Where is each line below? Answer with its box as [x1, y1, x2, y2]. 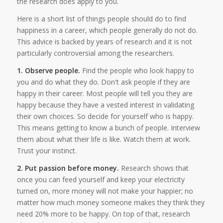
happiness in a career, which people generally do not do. [16, 25, 198, 35]
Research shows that [118, 163, 189, 173]
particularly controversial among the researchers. [16, 48, 174, 58]
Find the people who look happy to [80, 65, 194, 75]
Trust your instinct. [16, 145, 77, 155]
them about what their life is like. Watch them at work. [16, 134, 191, 144]
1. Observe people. [16, 65, 80, 75]
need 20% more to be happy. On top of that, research [16, 209, 190, 219]
